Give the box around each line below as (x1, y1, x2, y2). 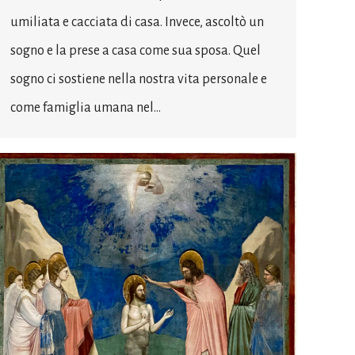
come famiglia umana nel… (10, 100, 161, 115)
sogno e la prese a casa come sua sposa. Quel (10, 43, 261, 58)
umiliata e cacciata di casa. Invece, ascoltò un (10, 14, 264, 29)
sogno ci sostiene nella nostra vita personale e (10, 71, 267, 86)
